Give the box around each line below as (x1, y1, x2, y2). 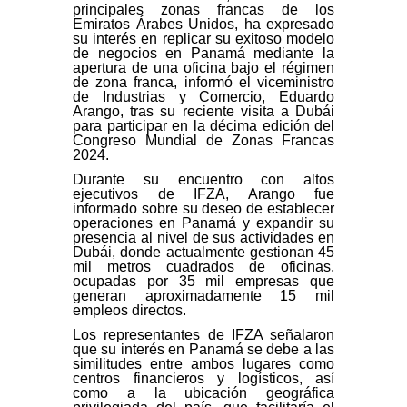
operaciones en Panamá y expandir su (73, 214, 334, 231)
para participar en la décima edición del (73, 118, 334, 134)
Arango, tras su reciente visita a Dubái (73, 104, 334, 120)
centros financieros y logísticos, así (73, 370, 334, 386)
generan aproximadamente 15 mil (73, 287, 334, 303)
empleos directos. (73, 302, 186, 318)
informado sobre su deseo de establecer (73, 200, 334, 216)
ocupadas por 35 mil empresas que (73, 273, 334, 289)
